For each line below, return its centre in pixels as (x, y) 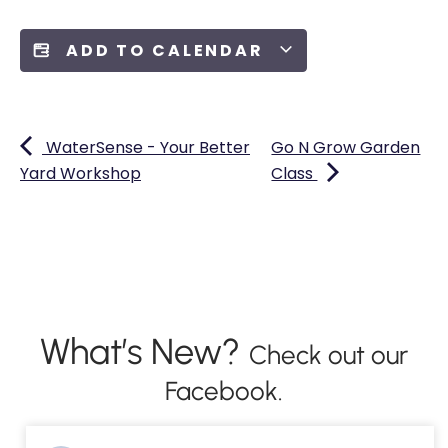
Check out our (328, 354)
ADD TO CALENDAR (167, 50)
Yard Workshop (80, 173)
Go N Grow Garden (346, 147)
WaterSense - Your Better (146, 147)
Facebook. (224, 390)
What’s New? (144, 351)
